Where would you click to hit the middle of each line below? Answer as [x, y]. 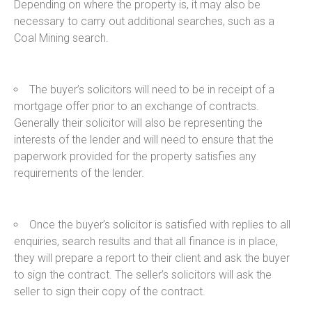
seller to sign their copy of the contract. [110, 291]
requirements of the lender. [79, 173]
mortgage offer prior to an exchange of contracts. [136, 106]
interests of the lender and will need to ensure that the [144, 139]
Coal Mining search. [61, 38]
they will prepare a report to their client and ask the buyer [152, 258]
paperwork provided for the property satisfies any [135, 156]
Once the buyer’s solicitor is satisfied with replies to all [160, 224]
